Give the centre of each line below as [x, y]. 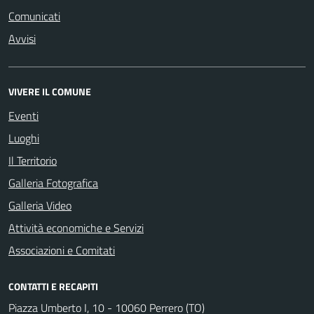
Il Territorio [33, 161]
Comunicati [34, 16]
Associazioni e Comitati [62, 250]
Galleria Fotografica [53, 183]
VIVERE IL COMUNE [50, 91]
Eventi [23, 116]
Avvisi [22, 39]
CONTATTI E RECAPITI [53, 286]
